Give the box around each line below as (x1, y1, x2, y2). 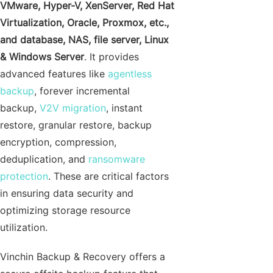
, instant (106, 102, 143, 114)
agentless (108, 68, 152, 80)
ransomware (88, 153, 145, 165)
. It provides (84, 51, 139, 63)
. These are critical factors (48, 170, 169, 182)
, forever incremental (34, 85, 130, 97)
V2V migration (40, 102, 106, 114)
